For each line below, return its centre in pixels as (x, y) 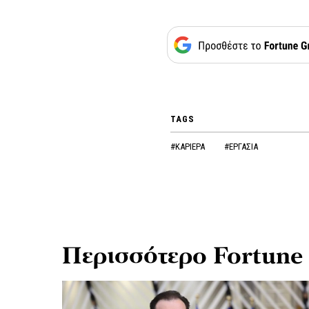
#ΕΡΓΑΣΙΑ (241, 147)
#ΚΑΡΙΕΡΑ (188, 147)
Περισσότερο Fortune (182, 256)
